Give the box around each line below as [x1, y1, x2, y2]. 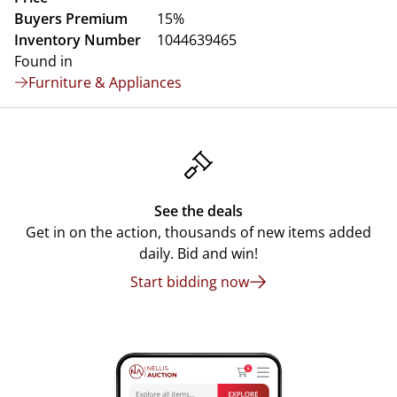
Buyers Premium [14, 9, 128, 28]
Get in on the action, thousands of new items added [26, 222, 371, 242]
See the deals [154, 201, 243, 221]
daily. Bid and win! [139, 244, 258, 263]
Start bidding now [130, 272, 249, 292]
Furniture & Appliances [28, 73, 182, 92]
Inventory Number [14, 30, 141, 50]
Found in [14, 51, 73, 71]
